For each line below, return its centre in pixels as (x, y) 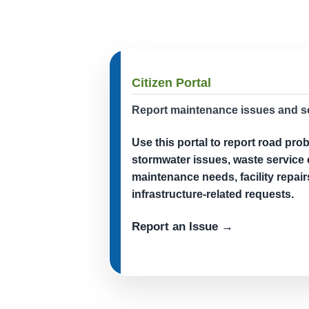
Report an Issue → (182, 226)
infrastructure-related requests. (213, 194)
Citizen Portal (171, 82)
